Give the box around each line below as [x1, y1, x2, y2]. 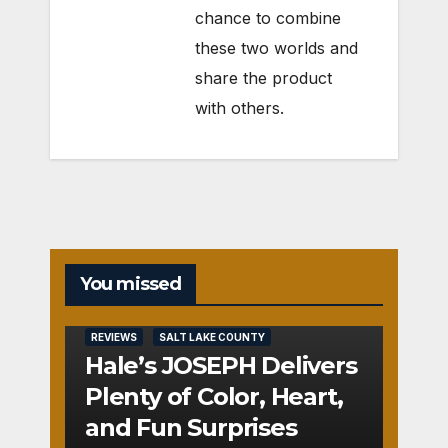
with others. [195, 97, 284, 118]
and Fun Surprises [85, 412, 297, 442]
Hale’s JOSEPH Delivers [85, 350, 357, 380]
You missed [80, 272, 181, 295]
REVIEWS [91, 330, 137, 343]
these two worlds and [195, 37, 358, 58]
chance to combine [195, 7, 341, 28]
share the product [195, 67, 332, 88]
